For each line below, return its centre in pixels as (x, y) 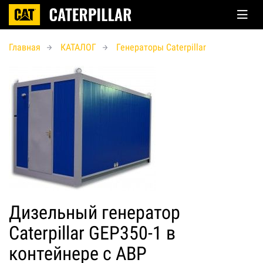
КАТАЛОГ (78, 47)
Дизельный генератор (95, 213)
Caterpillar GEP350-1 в (92, 233)
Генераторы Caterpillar (161, 47)
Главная (25, 47)
